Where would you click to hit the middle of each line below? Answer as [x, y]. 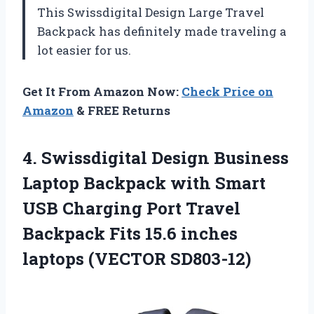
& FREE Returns [122, 110]
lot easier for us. [84, 50]
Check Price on [227, 91]
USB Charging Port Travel [131, 208]
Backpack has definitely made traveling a [162, 31]
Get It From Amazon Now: [102, 91]
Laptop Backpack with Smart [144, 183]
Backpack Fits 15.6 [102, 233]
